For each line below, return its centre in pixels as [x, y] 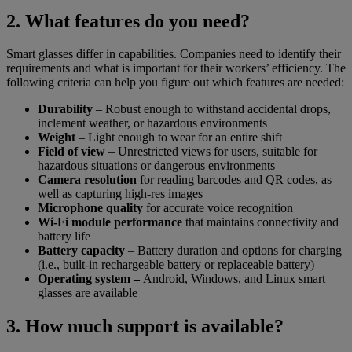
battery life [64, 236]
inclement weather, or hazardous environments [152, 123]
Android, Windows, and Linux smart [234, 279]
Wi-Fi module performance [112, 222]
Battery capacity [81, 251]
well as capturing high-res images [120, 194]
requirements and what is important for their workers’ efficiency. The [176, 68]
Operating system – [90, 279]
